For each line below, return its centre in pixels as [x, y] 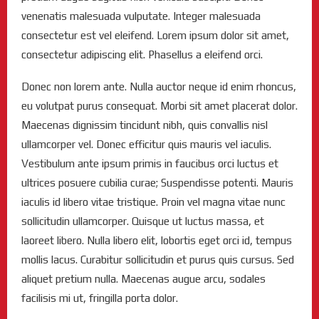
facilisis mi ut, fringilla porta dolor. [100, 298]
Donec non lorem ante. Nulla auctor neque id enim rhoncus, [159, 87]
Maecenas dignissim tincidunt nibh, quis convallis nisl [145, 125]
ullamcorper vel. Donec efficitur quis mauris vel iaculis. [146, 145]
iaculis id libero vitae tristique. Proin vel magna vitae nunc [153, 202]
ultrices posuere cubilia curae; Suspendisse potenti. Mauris [157, 183]
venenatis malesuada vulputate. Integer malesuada [141, 16]
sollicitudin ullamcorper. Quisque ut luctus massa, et [143, 221]
